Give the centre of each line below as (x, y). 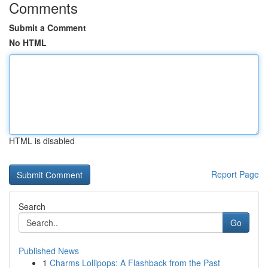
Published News (49, 251)
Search (32, 206)
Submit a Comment (48, 28)
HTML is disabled (42, 141)
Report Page (235, 174)
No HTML (28, 42)
